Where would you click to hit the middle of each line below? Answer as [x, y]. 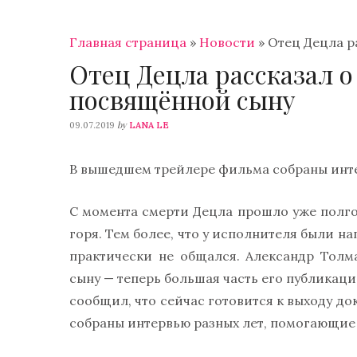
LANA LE [149, 126]
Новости [227, 42]
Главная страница [128, 42]
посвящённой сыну [182, 100]
